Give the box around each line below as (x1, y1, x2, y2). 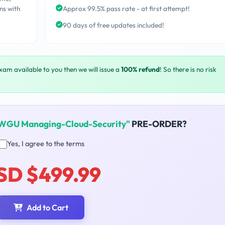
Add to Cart (27, 202, 68, 213)
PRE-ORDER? (130, 118, 187, 130)
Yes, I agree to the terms (7, 139, 84, 149)
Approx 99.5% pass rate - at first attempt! (62, 4, 190, 14)
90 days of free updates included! (62, 20, 164, 30)
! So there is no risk (160, 65, 216, 74)
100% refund (121, 65, 160, 74)
